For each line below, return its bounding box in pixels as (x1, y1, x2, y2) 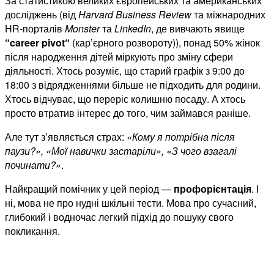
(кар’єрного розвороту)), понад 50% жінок (70, 35, 260, 50)
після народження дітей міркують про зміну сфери (5, 50, 233, 64)
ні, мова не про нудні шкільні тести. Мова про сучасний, (5, 196, 256, 210)
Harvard (78, 7, 113, 22)
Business (113, 7, 156, 22)
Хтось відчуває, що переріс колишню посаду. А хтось (5, 92, 245, 106)
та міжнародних (191, 7, 265, 22)
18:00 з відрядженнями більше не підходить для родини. (5, 78, 261, 92)
